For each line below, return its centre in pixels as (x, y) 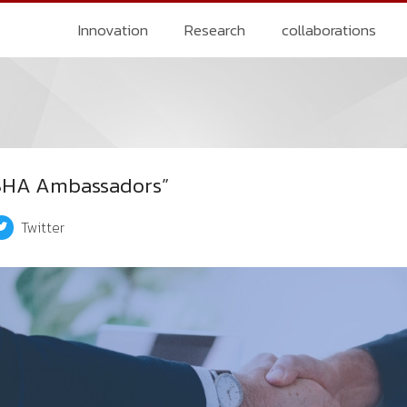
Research (215, 30)
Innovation (114, 30)
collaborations (329, 30)
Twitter (43, 227)
